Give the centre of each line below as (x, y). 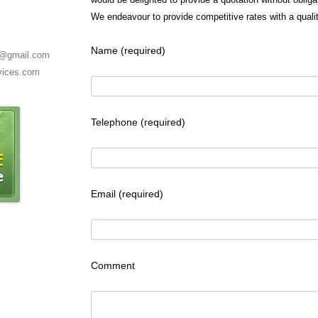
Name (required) (128, 50)
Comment (113, 265)
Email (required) (127, 194)
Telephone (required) (138, 122)
